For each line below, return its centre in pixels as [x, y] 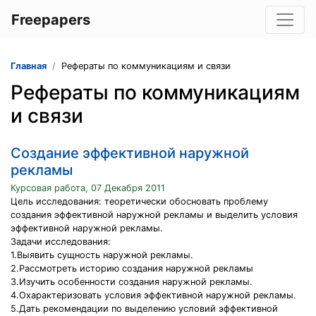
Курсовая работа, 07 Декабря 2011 [88, 188]
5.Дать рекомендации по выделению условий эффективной [144, 309]
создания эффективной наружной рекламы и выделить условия [154, 215]
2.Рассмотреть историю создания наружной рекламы [132, 268]
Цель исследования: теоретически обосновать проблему [139, 201]
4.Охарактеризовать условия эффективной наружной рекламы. [153, 295]
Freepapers [51, 20]
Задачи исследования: [61, 242]
